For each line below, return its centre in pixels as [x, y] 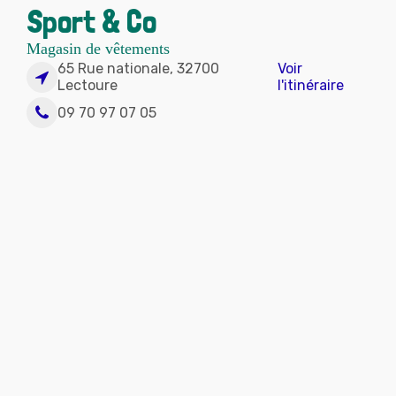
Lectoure [88, 85]
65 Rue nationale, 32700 [138, 69]
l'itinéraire [310, 85]
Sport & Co [91, 22]
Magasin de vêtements [98, 49]
